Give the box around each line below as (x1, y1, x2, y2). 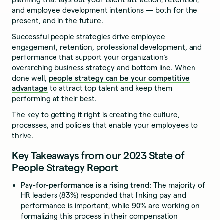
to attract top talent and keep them (48, 83, 173, 92)
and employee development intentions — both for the (12, 5, 198, 14)
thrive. (12, 131, 34, 139)
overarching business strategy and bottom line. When (12, 63, 196, 72)
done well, (12, 73, 49, 82)
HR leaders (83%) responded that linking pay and (21, 191, 187, 199)
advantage (12, 83, 48, 92)
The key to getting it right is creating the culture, (12, 110, 180, 119)
